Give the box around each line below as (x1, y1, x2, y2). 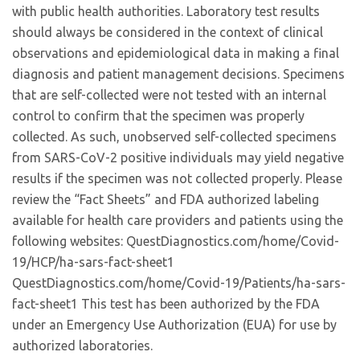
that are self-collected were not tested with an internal (12, 88, 326, 102)
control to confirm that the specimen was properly (12, 108, 305, 123)
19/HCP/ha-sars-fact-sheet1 (12, 255, 174, 269)
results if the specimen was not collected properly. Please (12, 171, 342, 186)
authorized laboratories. (12, 338, 153, 353)
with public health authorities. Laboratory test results (12, 4, 320, 18)
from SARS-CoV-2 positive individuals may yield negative (12, 150, 344, 165)
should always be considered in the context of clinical (12, 25, 323, 39)
